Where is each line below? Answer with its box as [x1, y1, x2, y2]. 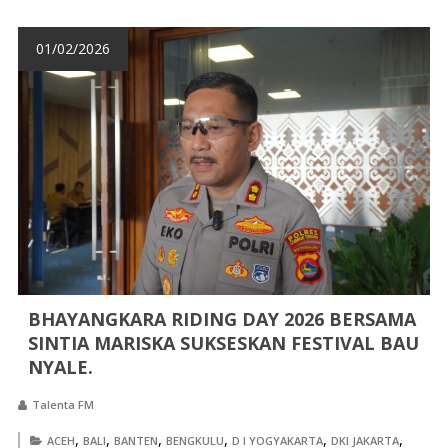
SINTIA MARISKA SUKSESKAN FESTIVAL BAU [27, 331, 419, 356]
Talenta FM [31, 397, 94, 413]
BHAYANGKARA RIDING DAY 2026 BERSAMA [27, 307, 416, 332]
